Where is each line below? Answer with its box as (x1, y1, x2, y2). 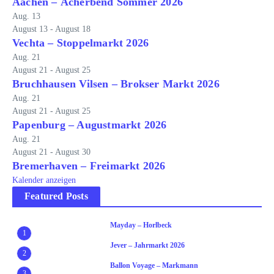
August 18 (55, 24, 91, 34)
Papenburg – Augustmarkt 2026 (12, 119, 167, 131)
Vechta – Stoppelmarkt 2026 (12, 37, 149, 49)
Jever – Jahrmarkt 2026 (110, 241, 185, 250)
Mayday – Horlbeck (110, 221, 172, 229)
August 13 (12, 24, 48, 34)
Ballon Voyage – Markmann (110, 261, 198, 270)
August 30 (55, 147, 91, 157)
